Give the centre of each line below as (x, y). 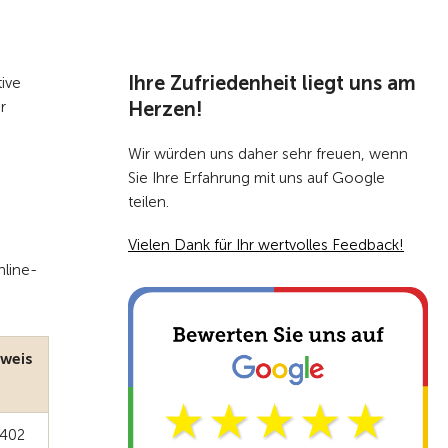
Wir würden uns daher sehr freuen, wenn (268, 154)
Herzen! (165, 109)
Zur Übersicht (358, 38)
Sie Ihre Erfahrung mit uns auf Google (256, 178)
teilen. (150, 202)
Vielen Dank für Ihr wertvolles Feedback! (266, 245)
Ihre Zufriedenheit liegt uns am (272, 83)
